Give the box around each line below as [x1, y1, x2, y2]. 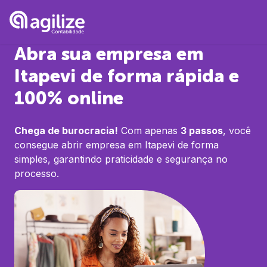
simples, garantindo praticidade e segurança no [14, 153, 228, 165]
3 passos [181, 125, 223, 136]
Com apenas [118, 125, 178, 136]
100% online [14, 87, 123, 109]
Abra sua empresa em [14, 43, 203, 65]
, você [223, 125, 251, 136]
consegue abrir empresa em [14, 139, 142, 151]
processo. [14, 167, 59, 179]
